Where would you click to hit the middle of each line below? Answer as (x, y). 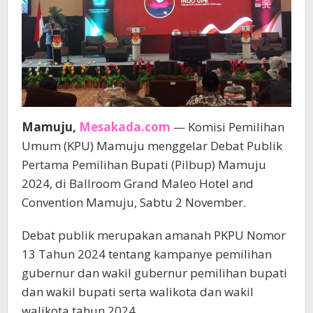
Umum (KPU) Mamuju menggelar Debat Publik (152, 146)
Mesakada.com (125, 127)
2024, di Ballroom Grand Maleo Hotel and (138, 183)
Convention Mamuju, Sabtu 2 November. (134, 202)
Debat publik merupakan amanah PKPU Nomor (154, 235)
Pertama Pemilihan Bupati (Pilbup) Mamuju (144, 165)
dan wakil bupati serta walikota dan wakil (138, 292)
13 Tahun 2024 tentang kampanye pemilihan (147, 254)
